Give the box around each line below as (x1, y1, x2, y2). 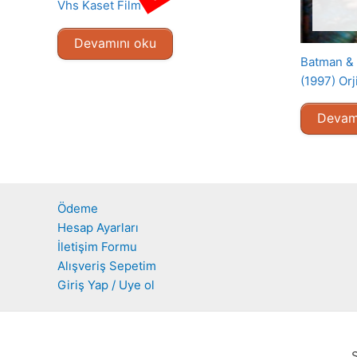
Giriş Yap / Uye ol (57, 277, 155, 292)
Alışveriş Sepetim (57, 257, 156, 273)
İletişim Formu (57, 238, 137, 254)
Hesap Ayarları (57, 219, 139, 235)
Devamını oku (74, 34, 156, 51)
